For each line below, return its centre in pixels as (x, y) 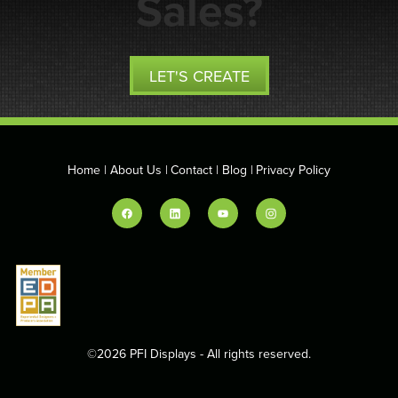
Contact (191, 169)
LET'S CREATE (199, 76)
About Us (135, 169)
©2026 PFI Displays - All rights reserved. (199, 353)
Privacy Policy (293, 169)
